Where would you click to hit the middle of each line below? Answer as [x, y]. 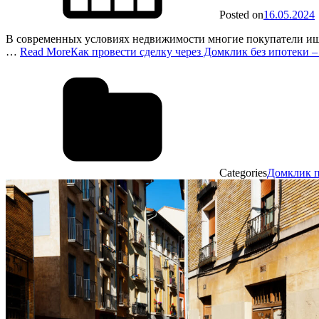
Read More [45, 51]
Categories [243, 172]
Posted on [241, 14]
